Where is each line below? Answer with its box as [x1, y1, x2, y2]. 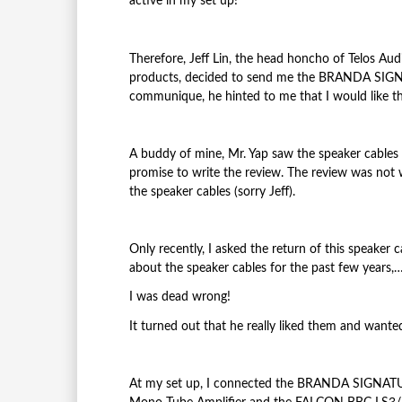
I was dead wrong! [128, 291, 231, 304]
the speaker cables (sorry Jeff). [128, 185, 295, 198]
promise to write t [128, 166, 228, 179]
